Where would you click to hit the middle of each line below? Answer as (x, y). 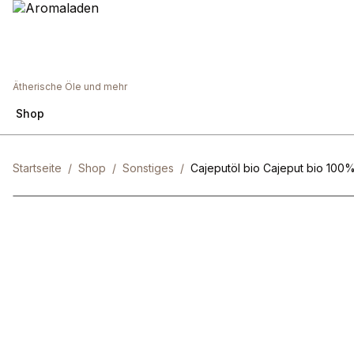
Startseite (37, 168)
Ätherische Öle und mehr (70, 87)
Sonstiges (148, 168)
